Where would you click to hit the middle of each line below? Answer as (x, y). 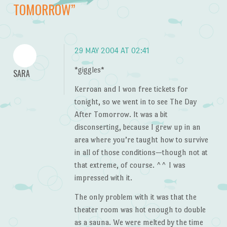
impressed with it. (103, 177)
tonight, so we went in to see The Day (135, 101)
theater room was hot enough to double (140, 209)
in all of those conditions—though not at (141, 152)
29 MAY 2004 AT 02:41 (112, 51)
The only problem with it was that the (135, 197)
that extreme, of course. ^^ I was (130, 165)
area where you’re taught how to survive (141, 139)
